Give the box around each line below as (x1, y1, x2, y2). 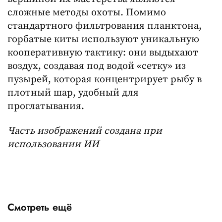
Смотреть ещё (7, 200, 72, 215)
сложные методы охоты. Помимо (7, 6, 166, 19)
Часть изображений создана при (7, 124, 162, 137)
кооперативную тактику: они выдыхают (7, 47, 198, 59)
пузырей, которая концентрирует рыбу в (7, 73, 202, 86)
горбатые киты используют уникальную (7, 33, 199, 46)
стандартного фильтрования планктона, (7, 20, 202, 33)
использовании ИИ (7, 138, 99, 151)
